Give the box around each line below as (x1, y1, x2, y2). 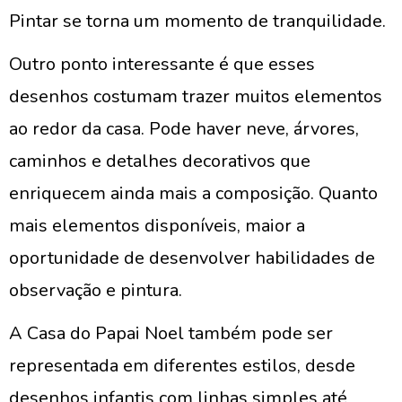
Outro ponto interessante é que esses (9, 52, 315, 76)
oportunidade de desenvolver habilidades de (9, 246, 375, 270)
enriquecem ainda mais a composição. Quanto (9, 181, 378, 205)
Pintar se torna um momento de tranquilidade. (9, 9, 386, 33)
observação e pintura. (9, 278, 182, 302)
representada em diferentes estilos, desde (9, 354, 355, 378)
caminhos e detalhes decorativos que (9, 149, 310, 173)
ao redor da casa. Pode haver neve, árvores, (9, 117, 359, 141)
